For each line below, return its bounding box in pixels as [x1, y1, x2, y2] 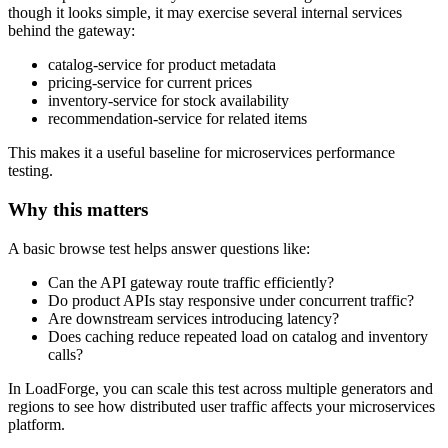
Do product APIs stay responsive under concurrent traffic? [48, 291, 414, 309]
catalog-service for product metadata [48, 56, 276, 74]
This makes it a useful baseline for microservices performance [8, 144, 395, 162]
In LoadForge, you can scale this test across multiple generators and [8, 379, 433, 397]
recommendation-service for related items [48, 110, 307, 128]
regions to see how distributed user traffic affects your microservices [8, 397, 435, 415]
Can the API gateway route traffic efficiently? [48, 273, 334, 291]
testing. [8, 162, 53, 180]
